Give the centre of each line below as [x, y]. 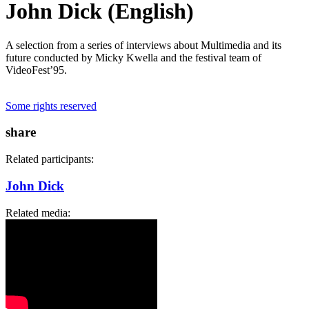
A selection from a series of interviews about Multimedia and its [143, 45]
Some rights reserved [51, 106]
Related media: [39, 212]
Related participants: [51, 159]
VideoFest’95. [36, 70]
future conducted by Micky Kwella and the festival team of [133, 57]
